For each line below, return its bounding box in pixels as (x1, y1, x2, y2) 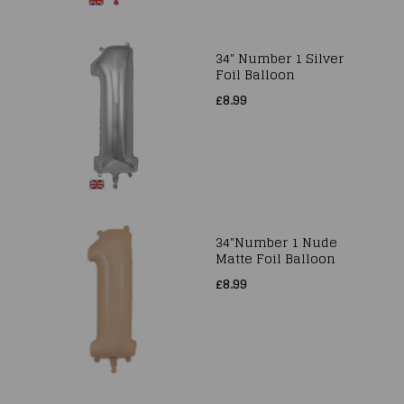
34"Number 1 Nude (216, 231, 337, 253)
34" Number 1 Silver (216, 47, 344, 69)
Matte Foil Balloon (216, 247, 335, 270)
